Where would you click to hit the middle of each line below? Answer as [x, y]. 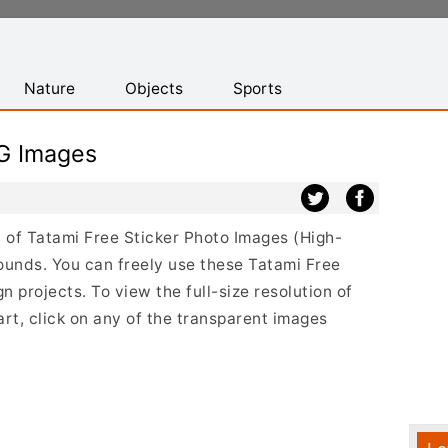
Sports [257, 88]
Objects [154, 88]
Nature [49, 88]
